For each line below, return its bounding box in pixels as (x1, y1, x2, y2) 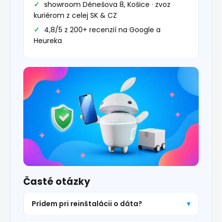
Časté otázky (23, 174, 90, 188)
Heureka (34, 36, 62, 46)
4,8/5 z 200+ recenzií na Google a (44, 25, 161, 35)
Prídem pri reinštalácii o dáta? (32, 198, 142, 209)
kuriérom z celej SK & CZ (34, 10, 117, 21)
